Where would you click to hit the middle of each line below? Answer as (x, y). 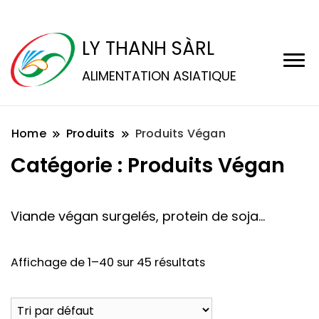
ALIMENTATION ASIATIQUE (159, 76)
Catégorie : (69, 165)
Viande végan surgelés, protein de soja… (138, 216)
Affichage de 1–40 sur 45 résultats (108, 263)
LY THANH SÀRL (148, 48)
